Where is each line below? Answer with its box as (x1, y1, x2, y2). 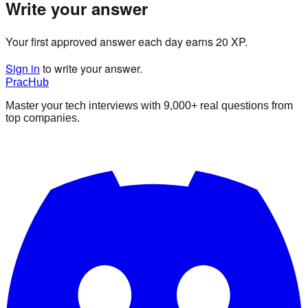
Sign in (5, 60, 40, 76)
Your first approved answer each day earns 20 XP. (5, 33, 247, 49)
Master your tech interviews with (5, 99, 164, 111)
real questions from (197, 99, 293, 111)
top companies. (5, 111, 80, 124)
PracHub (5, 76, 49, 88)
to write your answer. (43, 60, 142, 76)
